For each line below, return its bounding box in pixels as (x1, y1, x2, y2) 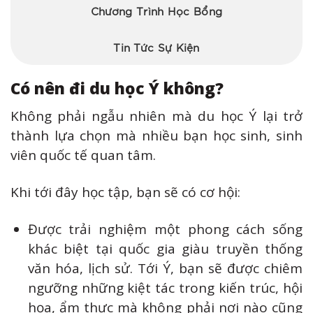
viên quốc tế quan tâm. (10, 146, 156, 165)
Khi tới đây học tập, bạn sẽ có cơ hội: (10, 183, 240, 202)
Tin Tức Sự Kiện (113, 40, 200, 54)
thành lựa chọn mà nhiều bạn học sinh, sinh (10, 126, 303, 145)
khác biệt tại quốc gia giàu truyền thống (27, 239, 303, 258)
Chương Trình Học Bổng (90, 3, 223, 17)
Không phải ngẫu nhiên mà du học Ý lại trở (10, 107, 303, 126)
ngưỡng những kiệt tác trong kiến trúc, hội (27, 278, 303, 297)
